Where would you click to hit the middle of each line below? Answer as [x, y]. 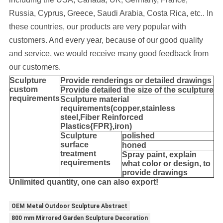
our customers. [35, 67]
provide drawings [155, 173]
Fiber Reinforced [111, 117]
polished [138, 136]
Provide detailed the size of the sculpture [137, 90]
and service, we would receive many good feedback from [109, 54]
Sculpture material [94, 100]
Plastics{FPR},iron [95, 126]
